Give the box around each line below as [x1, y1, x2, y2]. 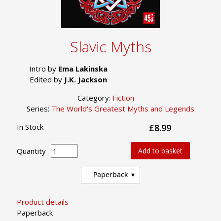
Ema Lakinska [58, 64, 108, 74]
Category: [77, 93, 112, 103]
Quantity [17, 146, 46, 156]
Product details [17, 197, 69, 207]
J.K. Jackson [64, 74, 107, 85]
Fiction [112, 93, 134, 103]
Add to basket [138, 146, 183, 156]
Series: [27, 104, 51, 114]
